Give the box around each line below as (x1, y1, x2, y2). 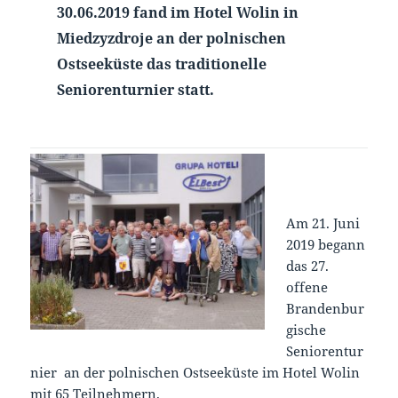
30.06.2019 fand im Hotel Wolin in (56, 3, 298, 23)
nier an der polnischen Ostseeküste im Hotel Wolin (30, 362, 361, 381)
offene (286, 277, 329, 296)
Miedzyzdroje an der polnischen (56, 28, 286, 49)
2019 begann (286, 235, 366, 253)
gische (286, 320, 327, 338)
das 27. (286, 256, 330, 275)
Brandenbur (286, 298, 365, 317)
